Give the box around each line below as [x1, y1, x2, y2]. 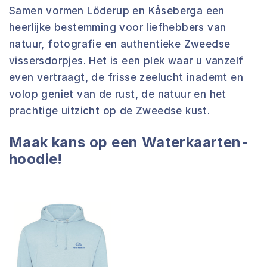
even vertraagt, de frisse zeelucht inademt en [9, 72, 243, 83]
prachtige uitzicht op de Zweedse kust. [9, 105, 210, 117]
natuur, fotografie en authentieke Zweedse [9, 38, 231, 50]
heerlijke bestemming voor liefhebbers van [9, 21, 226, 33]
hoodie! [9, 150, 63, 167]
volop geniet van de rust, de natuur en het [9, 88, 226, 100]
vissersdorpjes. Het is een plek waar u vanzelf [9, 55, 244, 67]
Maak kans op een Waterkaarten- [9, 133, 249, 151]
